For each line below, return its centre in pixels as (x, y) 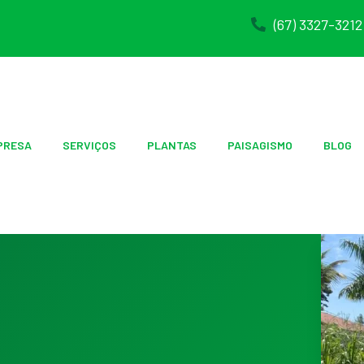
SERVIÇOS (90, 145)
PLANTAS (172, 145)
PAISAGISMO (260, 145)
